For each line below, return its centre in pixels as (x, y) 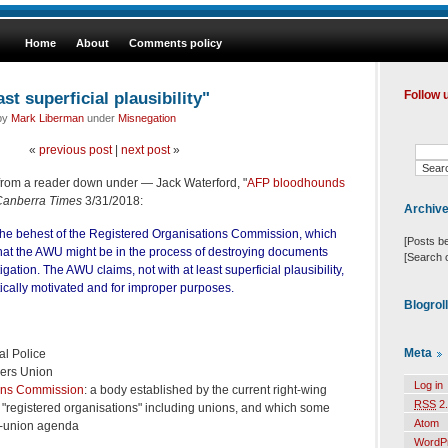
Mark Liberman (47, 117)
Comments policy (175, 43)
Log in (428, 385)
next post (145, 149)
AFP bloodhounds (296, 182)
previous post (75, 149)
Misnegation (147, 117)
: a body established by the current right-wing (205, 389)
